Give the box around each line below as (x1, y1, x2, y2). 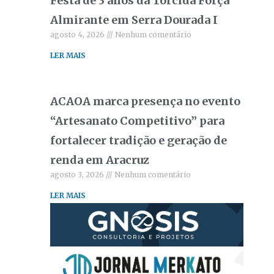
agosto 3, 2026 (50, 170, 106, 179)
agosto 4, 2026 (50, 30, 107, 39)
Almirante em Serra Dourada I (50, 13, 218, 27)
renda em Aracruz (50, 153, 150, 167)
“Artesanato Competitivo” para (50, 114, 225, 128)
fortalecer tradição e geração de (50, 133, 228, 147)
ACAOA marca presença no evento (50, 94, 241, 108)
